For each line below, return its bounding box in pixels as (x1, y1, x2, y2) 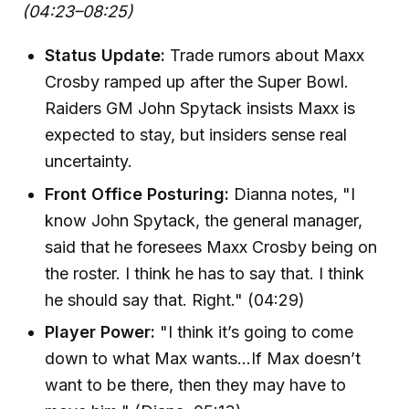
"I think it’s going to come (155, 322, 354, 342)
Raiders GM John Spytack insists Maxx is (45, 99, 356, 119)
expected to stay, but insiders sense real (45, 125, 348, 145)
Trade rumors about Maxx (165, 46, 365, 66)
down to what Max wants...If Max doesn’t (45, 349, 362, 369)
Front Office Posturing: (45, 184, 230, 204)
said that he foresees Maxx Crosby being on (45, 236, 378, 257)
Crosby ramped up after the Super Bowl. (45, 72, 350, 92)
